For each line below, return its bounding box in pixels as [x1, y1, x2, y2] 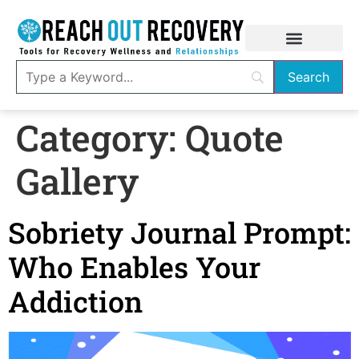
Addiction [8, 282, 143, 321]
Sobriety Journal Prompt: [8, 213, 351, 252]
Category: [16, 114, 185, 161]
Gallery [16, 157, 139, 204]
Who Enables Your [8, 248, 260, 286]
